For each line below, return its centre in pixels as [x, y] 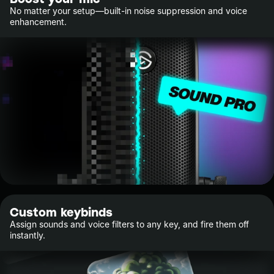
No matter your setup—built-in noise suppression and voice [128, 10]
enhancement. [38, 21]
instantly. [28, 235]
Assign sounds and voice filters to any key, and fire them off [129, 224]
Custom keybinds [61, 211]
